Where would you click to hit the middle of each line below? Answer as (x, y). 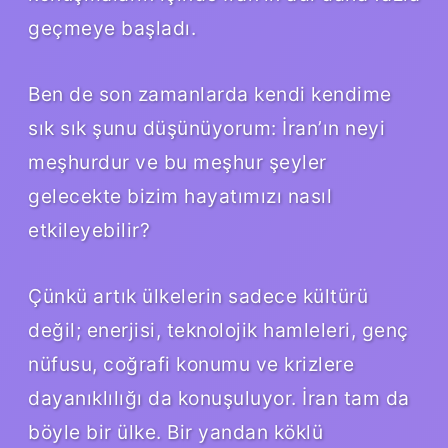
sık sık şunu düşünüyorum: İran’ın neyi (206, 127)
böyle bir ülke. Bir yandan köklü (175, 431)
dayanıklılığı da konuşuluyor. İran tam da (219, 397)
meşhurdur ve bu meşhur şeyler (177, 161)
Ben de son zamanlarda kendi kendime (210, 93)
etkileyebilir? (89, 229)
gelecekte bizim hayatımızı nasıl (180, 195)
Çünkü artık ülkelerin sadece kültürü (198, 295)
